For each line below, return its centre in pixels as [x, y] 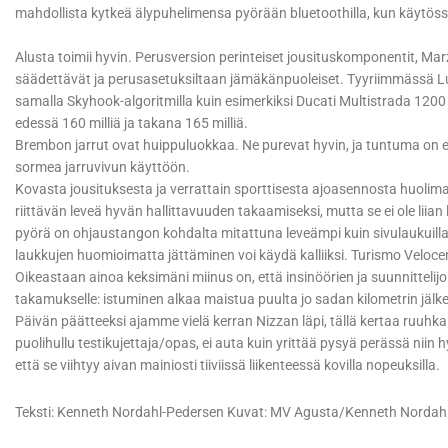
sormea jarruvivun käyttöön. [102, 167]
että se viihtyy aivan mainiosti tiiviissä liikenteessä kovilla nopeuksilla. [227, 365]
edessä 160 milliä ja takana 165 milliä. [133, 123]
